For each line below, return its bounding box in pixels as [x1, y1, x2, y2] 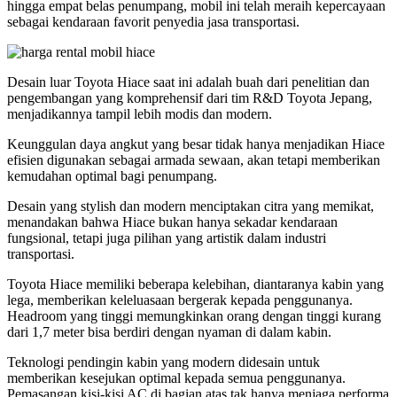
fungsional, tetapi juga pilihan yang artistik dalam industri [7, 230, 326, 246]
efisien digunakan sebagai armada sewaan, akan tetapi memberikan [7, 152, 380, 168]
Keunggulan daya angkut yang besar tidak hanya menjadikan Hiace [7, 136, 385, 152]
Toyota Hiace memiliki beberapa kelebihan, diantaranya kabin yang [7, 276, 384, 292]
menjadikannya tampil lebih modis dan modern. [7, 106, 272, 122]
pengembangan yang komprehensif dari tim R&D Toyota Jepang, [7, 90, 372, 106]
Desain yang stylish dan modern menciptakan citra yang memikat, [7, 198, 374, 214]
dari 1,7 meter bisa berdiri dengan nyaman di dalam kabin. [7, 324, 331, 340]
